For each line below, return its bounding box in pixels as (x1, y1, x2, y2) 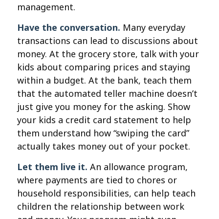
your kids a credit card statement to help (17, 114, 191, 126)
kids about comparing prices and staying (17, 61, 190, 73)
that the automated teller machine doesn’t (17, 88, 197, 99)
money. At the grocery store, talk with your (17, 48, 199, 60)
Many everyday (120, 22, 185, 33)
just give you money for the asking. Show (17, 101, 190, 112)
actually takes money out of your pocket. (17, 140, 190, 152)
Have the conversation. (17, 22, 120, 33)
